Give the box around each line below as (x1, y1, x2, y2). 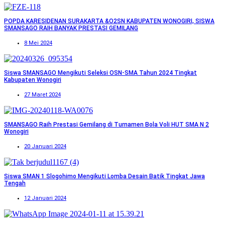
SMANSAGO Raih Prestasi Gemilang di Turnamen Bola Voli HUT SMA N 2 (4, 121, 209, 129)
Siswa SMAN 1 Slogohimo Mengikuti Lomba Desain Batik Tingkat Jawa (4, 173, 205, 180)
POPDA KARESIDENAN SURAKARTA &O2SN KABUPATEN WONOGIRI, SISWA (4, 18, 214, 25)
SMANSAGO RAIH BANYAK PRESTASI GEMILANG (4, 25, 138, 32)
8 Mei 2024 (24, 40, 52, 47)
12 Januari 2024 (24, 195, 66, 202)
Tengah (4, 180, 26, 187)
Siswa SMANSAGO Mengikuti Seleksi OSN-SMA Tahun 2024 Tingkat (4, 69, 197, 77)
